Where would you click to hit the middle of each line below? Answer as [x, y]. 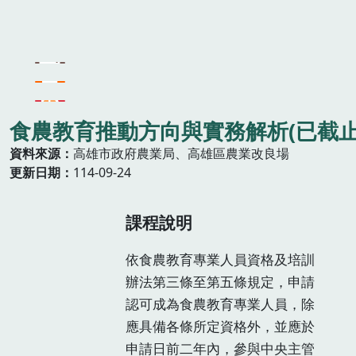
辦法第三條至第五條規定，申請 [220, 281]
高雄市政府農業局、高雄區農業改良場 [181, 154]
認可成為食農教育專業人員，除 [220, 304]
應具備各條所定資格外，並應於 [220, 326]
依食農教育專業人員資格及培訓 [220, 259]
